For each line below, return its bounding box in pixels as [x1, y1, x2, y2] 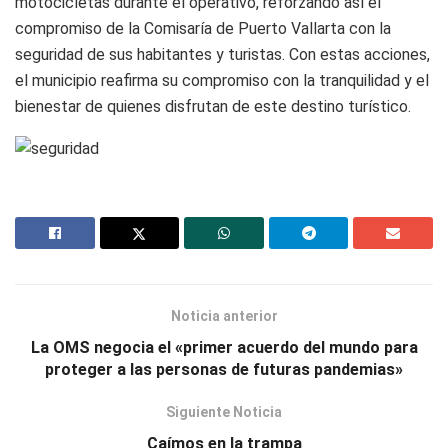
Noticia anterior [170, 307, 278, 324]
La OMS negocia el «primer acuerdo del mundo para [30, 337, 418, 357]
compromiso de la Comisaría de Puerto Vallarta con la [15, 18, 391, 38]
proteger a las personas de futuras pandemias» [45, 359, 403, 379]
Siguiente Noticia [166, 403, 282, 420]
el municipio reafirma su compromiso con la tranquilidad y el [15, 70, 429, 90]
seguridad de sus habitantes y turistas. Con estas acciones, [15, 44, 430, 64]
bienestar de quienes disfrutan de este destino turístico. [15, 96, 411, 116]
